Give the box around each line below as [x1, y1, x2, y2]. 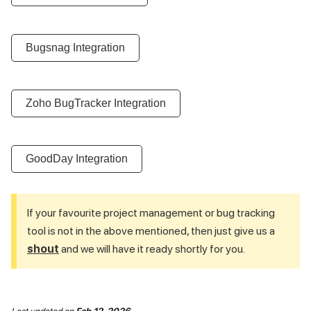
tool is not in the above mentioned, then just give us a [27, 224, 275, 237]
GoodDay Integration [26, 153, 128, 165]
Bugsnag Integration [26, 42, 125, 53]
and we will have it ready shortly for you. [59, 242, 245, 255]
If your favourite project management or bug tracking [27, 206, 275, 219]
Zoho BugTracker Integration [26, 97, 166, 109]
